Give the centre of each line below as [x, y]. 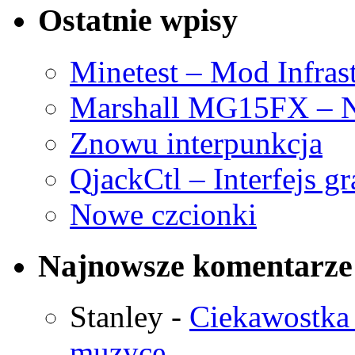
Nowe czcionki [163, 214]
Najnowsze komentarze [195, 265]
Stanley [116, 317]
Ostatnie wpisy [138, 21]
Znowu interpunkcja [196, 143]
